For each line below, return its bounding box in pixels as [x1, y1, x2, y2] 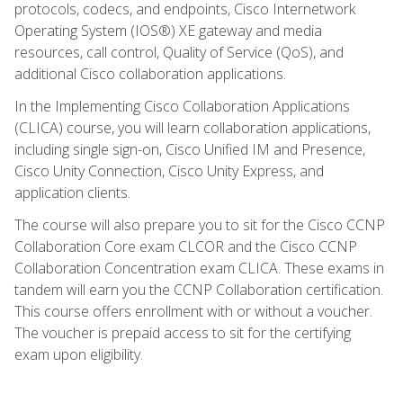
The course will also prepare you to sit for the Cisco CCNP [14, 214, 385, 235]
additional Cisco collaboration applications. [14, 63, 286, 84]
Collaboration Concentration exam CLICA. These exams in [14, 257, 384, 278]
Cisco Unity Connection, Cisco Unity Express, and [14, 160, 324, 181]
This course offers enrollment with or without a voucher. [14, 300, 372, 321]
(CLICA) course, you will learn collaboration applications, [14, 117, 371, 138]
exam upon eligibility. [14, 344, 143, 364]
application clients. [14, 182, 130, 202]
